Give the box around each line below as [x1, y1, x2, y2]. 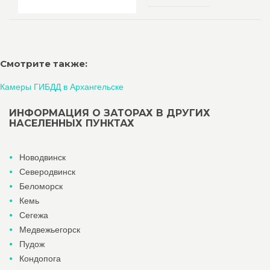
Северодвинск [19, 167, 75, 177]
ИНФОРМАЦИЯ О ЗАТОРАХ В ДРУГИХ [9, 107, 210, 119]
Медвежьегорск [19, 225, 80, 234]
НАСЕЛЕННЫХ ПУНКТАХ [9, 118, 134, 129]
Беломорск [19, 181, 63, 191]
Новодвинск [19, 152, 66, 162]
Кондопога [19, 254, 61, 263]
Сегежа [19, 210, 48, 220]
